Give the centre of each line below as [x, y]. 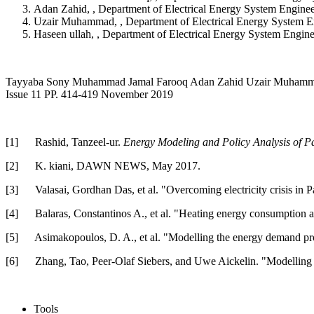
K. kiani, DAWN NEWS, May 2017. [118, 165]
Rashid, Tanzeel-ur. [79, 142]
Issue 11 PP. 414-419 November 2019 [89, 94]
